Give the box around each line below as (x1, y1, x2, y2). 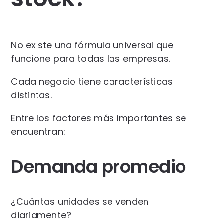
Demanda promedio (11, 153, 186, 179)
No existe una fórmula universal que (11, 38, 174, 51)
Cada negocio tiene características (11, 75, 173, 88)
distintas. (11, 88, 52, 101)
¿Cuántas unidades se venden (11, 195, 149, 208)
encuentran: (11, 125, 66, 138)
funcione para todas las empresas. (11, 52, 171, 65)
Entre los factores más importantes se (11, 111, 186, 124)
